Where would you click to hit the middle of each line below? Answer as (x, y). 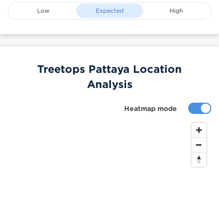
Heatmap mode (151, 108)
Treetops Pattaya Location (109, 69)
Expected (109, 11)
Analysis (109, 84)
